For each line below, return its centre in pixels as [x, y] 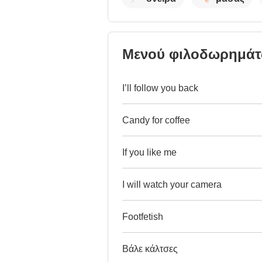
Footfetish [143, 216]
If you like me [149, 152]
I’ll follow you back [160, 88]
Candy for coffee [156, 120]
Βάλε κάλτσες [150, 249]
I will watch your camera [172, 184]
